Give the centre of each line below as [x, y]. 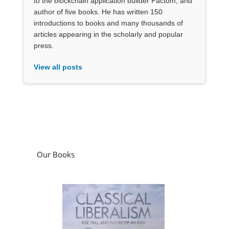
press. [43, 45]
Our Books [55, 154]
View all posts [58, 67]
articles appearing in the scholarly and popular [108, 34]
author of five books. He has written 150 [98, 12]
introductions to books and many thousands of [108, 23]
